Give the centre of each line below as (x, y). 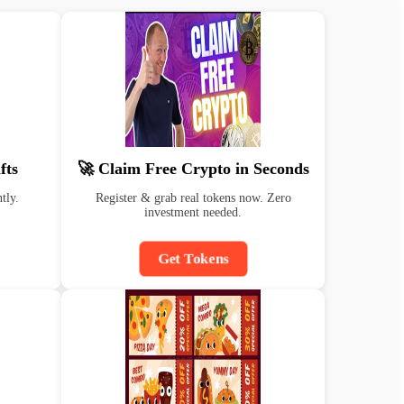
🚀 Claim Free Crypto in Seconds (193, 169)
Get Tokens (193, 258)
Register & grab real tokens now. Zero (193, 198)
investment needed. (193, 212)
